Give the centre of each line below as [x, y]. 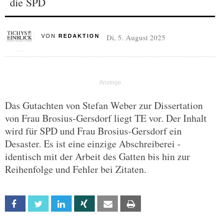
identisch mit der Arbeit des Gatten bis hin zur [97, 156]
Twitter [59, 204]
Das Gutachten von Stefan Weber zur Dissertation [104, 105]
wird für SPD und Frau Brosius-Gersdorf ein [93, 131]
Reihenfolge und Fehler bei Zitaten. [76, 169]
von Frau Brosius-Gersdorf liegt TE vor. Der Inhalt [106, 118]
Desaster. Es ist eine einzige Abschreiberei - [93, 144]
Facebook [39, 204]
